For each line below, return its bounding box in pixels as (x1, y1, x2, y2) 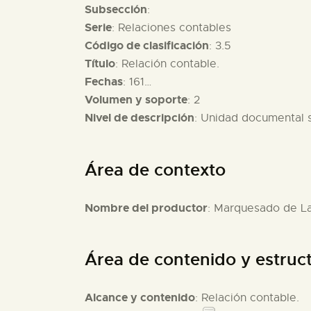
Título (85, 56, 115, 72)
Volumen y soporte (85, 92, 187, 108)
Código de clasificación (85, 38, 209, 53)
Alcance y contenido (85, 290, 195, 305)
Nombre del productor (85, 200, 208, 215)
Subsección (85, 2, 147, 17)
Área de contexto (85, 159, 226, 180)
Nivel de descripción (85, 110, 194, 126)
